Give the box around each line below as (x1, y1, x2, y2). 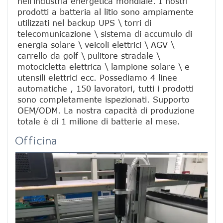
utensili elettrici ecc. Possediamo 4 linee (17, 73, 177, 82)
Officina (15, 133, 58, 148)
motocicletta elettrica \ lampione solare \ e (17, 62, 190, 71)
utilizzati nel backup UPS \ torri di (17, 18, 151, 27)
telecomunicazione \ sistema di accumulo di (17, 29, 192, 38)
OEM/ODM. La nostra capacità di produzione (17, 106, 195, 115)
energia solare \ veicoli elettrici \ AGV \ (17, 40, 174, 49)
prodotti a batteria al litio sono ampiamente (17, 7, 194, 16)
